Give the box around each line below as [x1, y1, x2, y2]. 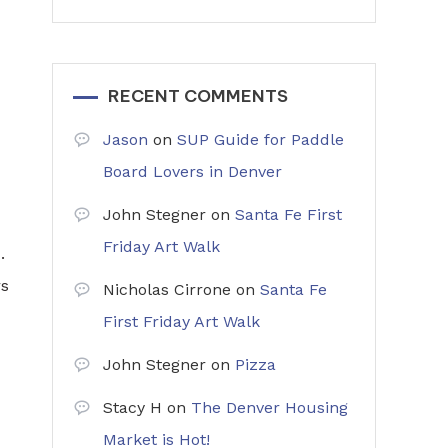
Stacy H [103, 398, 162, 417]
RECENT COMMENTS [108, 85, 288, 107]
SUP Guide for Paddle [177, 130, 344, 149]
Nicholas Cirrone [103, 280, 231, 299]
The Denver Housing [191, 398, 348, 417]
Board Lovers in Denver [103, 162, 282, 181]
